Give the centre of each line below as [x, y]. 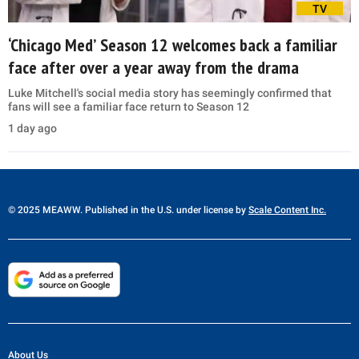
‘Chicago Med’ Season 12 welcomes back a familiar [173, 44]
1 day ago [32, 128]
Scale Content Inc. [287, 210]
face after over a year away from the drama [153, 67]
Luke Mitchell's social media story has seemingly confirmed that [170, 93]
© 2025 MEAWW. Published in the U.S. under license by [128, 210]
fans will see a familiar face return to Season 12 [129, 106]
